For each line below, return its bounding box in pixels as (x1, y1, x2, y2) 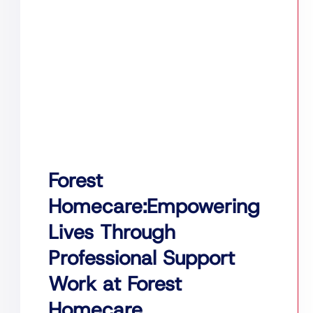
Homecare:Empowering (48, 193, 261, 220)
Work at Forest (48, 270, 182, 298)
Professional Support (48, 245, 235, 272)
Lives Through (48, 219, 176, 246)
